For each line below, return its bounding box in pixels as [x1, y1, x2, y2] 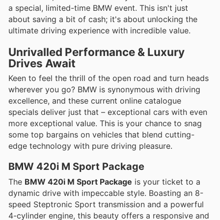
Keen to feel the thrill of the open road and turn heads [8, 73, 209, 83]
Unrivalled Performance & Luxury [8, 45, 185, 58]
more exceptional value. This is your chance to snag [8, 118, 202, 128]
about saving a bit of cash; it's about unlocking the [8, 14, 197, 25]
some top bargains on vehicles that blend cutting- [8, 129, 194, 139]
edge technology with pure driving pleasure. [8, 140, 172, 151]
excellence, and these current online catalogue [8, 95, 181, 106]
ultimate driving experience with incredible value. [8, 26, 191, 36]
